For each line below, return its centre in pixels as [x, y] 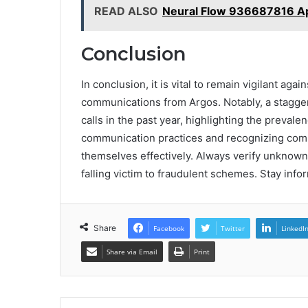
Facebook [169, 229]
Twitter [233, 229]
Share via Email [132, 252]
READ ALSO [126, 11]
